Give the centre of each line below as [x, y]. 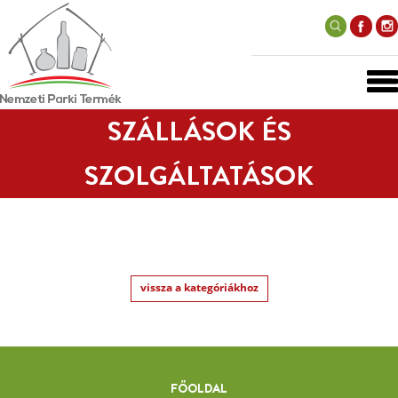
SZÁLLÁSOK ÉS [199, 131]
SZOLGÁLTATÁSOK [199, 176]
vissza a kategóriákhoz [199, 287]
